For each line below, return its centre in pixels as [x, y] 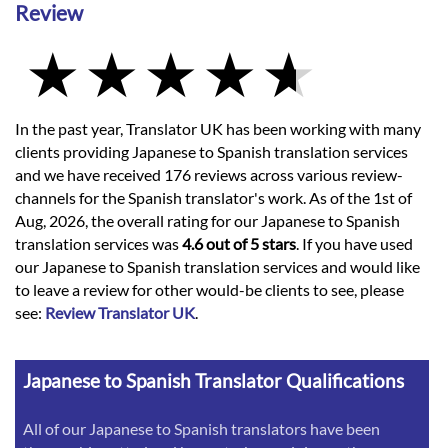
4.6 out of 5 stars [239, 244]
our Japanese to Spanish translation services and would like [217, 267]
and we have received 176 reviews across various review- [209, 175]
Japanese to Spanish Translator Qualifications [214, 380]
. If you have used [354, 244]
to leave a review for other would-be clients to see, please [209, 290]
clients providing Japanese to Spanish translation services [211, 152]
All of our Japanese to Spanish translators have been [202, 429]
